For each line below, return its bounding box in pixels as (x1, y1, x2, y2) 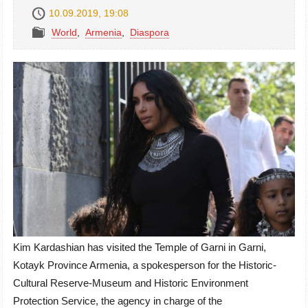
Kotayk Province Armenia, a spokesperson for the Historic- (13, 259, 276, 272)
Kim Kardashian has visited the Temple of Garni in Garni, (13, 241, 266, 254)
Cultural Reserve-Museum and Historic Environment (13, 277, 248, 289)
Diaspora (130, 26, 169, 38)
